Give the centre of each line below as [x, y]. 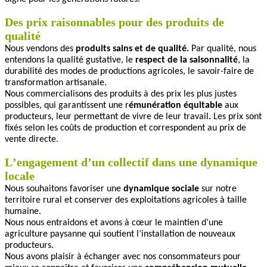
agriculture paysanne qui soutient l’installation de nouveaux [120, 234]
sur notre [219, 189]
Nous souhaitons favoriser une [64, 189]
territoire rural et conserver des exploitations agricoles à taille [126, 200]
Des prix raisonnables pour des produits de [114, 22]
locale [20, 176]
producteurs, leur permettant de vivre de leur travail [107, 117]
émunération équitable [177, 105]
